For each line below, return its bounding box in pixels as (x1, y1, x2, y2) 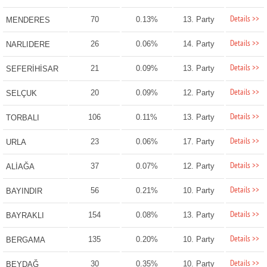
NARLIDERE (5, 40, 50, 49)
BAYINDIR (5, 187, 42, 196)
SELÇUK (5, 89, 37, 98)
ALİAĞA (5, 162, 35, 172)
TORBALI (5, 113, 39, 123)
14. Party (183, 39, 215, 49)
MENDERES (5, 15, 50, 25)
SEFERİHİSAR (5, 64, 58, 74)
